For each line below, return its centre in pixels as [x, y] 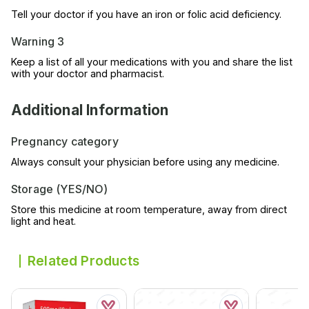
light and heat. [43, 221]
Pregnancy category [65, 141]
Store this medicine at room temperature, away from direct [149, 209]
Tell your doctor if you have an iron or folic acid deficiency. [146, 14]
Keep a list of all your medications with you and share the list [152, 61]
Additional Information [90, 110]
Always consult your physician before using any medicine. [145, 161]
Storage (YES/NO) [60, 189]
